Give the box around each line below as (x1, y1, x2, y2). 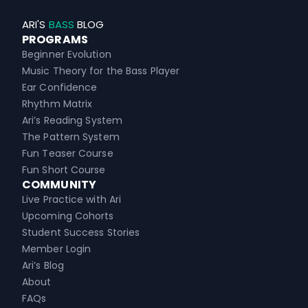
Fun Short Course (22, 162, 106, 177)
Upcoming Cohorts (22, 208, 114, 223)
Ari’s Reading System (22, 113, 122, 127)
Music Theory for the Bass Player (22, 63, 180, 78)
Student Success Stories (22, 225, 140, 239)
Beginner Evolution (22, 47, 111, 61)
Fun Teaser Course (22, 146, 113, 160)
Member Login (22, 241, 91, 256)
